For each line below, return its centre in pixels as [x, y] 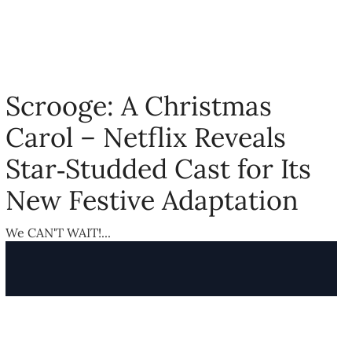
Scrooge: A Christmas [139, 106]
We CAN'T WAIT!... [58, 233]
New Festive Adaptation [152, 200]
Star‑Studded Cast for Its [158, 169]
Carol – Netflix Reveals [146, 137]
